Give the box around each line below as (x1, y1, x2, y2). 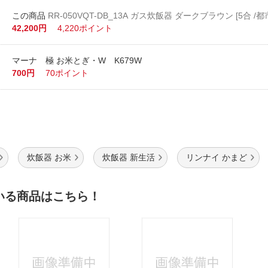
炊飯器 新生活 (102, 153, 155, 162)
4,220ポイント (57, 23, 113, 33)
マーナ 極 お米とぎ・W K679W (12, 56, 142, 65)
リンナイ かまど (186, 153, 247, 162)
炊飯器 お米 (27, 153, 71, 162)
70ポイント (45, 68, 89, 78)
